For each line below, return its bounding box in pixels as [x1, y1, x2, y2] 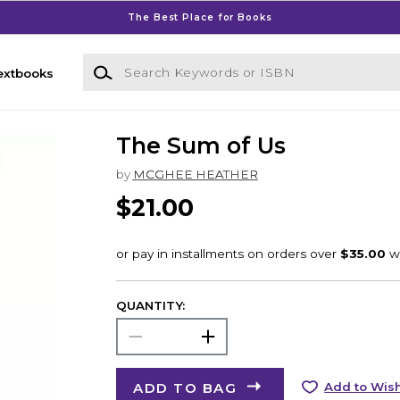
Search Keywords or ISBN [81, 54, 242, 70]
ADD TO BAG [133, 379, 237, 396]
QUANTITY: [115, 297, 185, 312]
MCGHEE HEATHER [132, 167, 258, 182]
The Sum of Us [115, 132, 286, 160]
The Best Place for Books [128, 11, 272, 23]
